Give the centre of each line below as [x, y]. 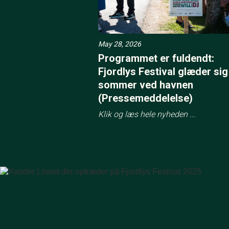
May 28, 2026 [120, 44]
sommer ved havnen [146, 85]
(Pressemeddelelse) [145, 98]
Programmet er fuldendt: [156, 58]
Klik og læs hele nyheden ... [147, 114]
